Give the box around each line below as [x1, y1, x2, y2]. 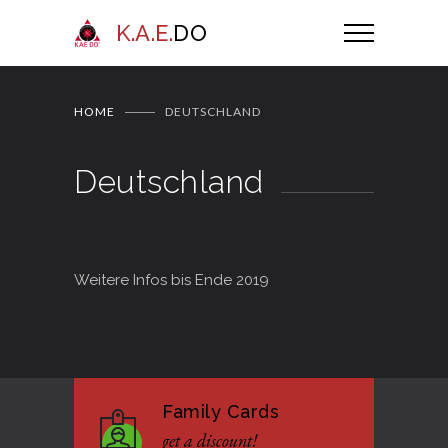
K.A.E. [116, 20, 173, 46]
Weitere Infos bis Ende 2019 [74, 271, 269, 289]
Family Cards [162, 401, 279, 422]
